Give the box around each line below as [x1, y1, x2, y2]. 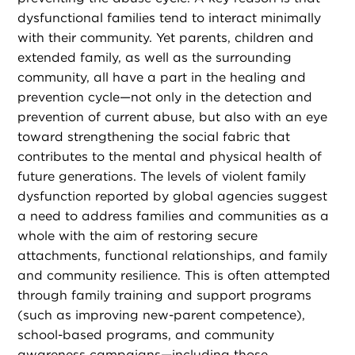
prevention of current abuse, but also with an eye [17, 109, 328, 125]
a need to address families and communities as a [17, 208, 330, 224]
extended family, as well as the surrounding [17, 50, 292, 66]
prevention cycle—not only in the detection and [17, 90, 313, 105]
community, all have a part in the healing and [17, 70, 307, 86]
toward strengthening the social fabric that [17, 129, 291, 145]
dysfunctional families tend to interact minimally [17, 10, 322, 26]
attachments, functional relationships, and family [17, 248, 328, 264]
